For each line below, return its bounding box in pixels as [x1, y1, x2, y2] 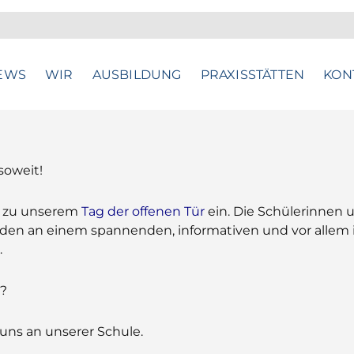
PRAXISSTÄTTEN [200, 66, 305, 82]
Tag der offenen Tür [81, 204, 205, 219]
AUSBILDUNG [92, 66, 182, 82]
